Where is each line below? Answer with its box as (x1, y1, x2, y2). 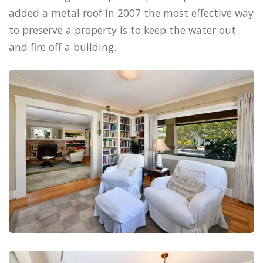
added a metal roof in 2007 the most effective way (9, 5, 254, 20)
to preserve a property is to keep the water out (9, 22, 236, 37)
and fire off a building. (9, 39, 116, 54)
